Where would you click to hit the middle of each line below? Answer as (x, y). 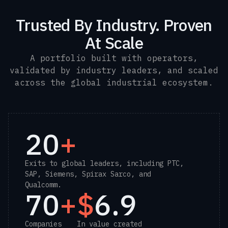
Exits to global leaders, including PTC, (104, 163)
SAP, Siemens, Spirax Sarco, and (88, 174)
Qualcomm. (43, 185)
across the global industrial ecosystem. (114, 82)
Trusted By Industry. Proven (114, 25)
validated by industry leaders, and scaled (114, 70)
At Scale (114, 43)
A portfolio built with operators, (114, 58)
